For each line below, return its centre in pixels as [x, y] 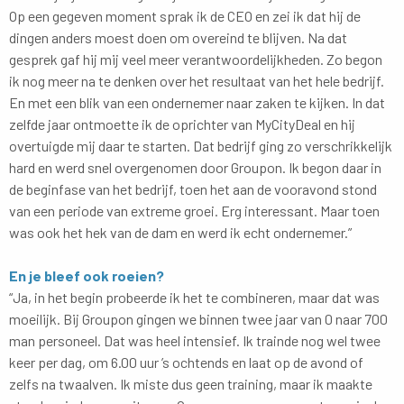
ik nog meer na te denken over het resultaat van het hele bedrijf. [197, 80]
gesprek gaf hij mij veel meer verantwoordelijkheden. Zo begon [196, 59]
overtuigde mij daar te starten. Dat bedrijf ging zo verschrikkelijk [201, 145]
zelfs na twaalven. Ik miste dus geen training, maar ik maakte [191, 383]
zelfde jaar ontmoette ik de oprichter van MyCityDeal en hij [182, 124]
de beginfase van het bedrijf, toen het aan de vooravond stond [193, 188]
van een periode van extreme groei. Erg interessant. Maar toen [194, 210]
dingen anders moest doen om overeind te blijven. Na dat [178, 37]
